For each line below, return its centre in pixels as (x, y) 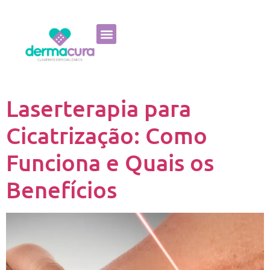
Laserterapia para (99, 108)
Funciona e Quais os (110, 162)
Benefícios (61, 189)
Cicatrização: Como (107, 135)
